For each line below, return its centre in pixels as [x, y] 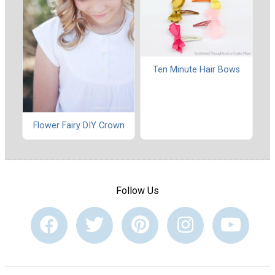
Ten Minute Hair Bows [196, 70]
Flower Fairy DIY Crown [79, 126]
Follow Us [137, 190]
